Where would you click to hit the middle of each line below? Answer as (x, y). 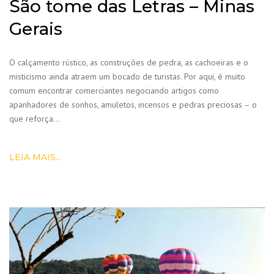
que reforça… (35, 119)
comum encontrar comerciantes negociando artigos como (114, 91)
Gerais (36, 29)
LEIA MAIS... (35, 157)
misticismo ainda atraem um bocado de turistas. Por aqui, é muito (127, 77)
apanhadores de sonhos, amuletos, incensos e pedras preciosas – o (133, 105)
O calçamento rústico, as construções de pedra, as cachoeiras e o (129, 63)
